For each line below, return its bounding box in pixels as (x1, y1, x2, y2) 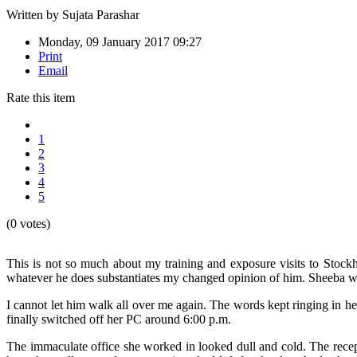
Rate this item (6, 90, 75, 104)
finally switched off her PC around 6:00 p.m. (6, 312, 231, 326)
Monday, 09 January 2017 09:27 (38, 34, 202, 49)
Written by (6, 7, 62, 22)
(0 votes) (6, 216, 50, 230)
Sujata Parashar (62, 7, 139, 22)
